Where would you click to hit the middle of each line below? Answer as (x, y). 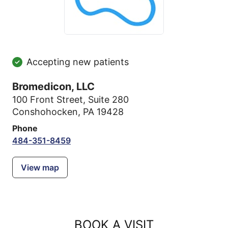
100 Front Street (48, 99)
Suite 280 (108, 99)
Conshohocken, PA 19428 (68, 112)
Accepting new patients (78, 62)
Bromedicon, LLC (53, 87)
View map (40, 167)
